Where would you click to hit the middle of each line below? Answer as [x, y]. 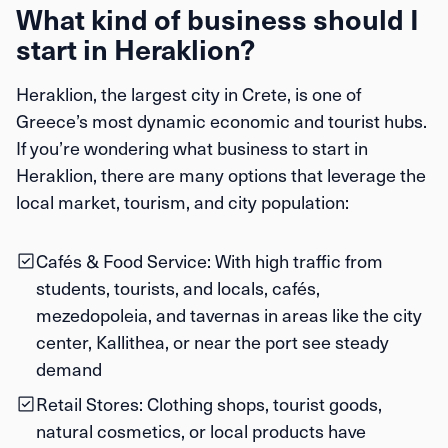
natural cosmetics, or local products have [201, 430]
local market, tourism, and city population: [182, 201]
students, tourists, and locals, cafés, [178, 287]
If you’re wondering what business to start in [192, 147]
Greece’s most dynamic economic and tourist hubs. [221, 120]
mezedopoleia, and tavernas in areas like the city [229, 314]
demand [69, 368]
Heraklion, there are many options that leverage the [221, 174]
